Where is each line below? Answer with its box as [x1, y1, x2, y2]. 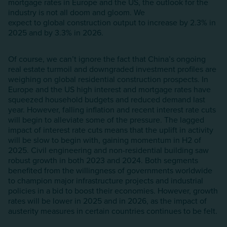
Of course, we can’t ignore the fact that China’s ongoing [8, 53, 206, 65]
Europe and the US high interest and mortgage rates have [8, 84, 211, 95]
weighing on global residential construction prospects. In [8, 73, 208, 85]
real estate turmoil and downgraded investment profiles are [8, 63, 216, 75]
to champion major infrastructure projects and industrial [8, 175, 203, 186]
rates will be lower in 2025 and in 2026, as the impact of [8, 195, 207, 207]
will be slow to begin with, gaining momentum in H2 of [8, 134, 201, 146]
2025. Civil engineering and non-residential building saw [8, 144, 209, 156]
